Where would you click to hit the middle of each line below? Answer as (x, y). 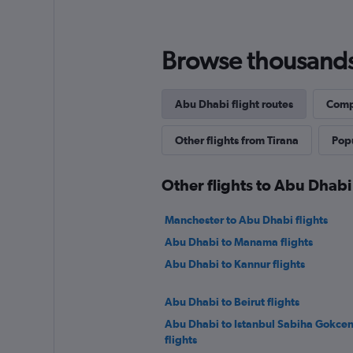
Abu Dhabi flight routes (234, 104)
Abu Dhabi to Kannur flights (234, 264)
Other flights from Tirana (236, 140)
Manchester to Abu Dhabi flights (246, 220)
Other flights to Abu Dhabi (256, 185)
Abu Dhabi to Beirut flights (232, 302)
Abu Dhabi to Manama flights (238, 242)
